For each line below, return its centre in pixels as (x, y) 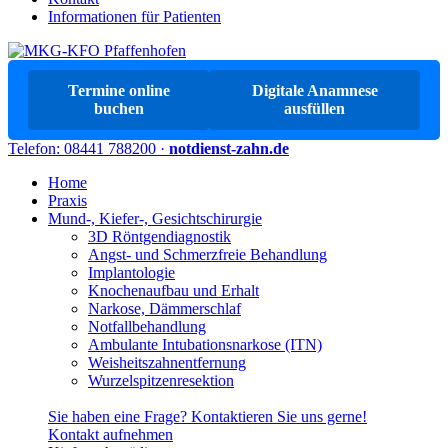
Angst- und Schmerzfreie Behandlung (207, 254)
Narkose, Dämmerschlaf (164, 308)
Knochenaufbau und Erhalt (173, 290)
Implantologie (131, 272)
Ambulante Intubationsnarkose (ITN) (205, 344)
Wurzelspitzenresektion (161, 380)
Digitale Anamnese (314, 90)
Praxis (67, 200)
